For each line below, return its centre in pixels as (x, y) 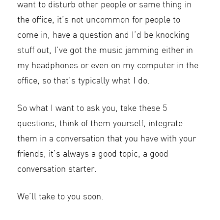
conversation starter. (57, 169)
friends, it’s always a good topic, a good (93, 154)
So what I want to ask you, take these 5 (92, 109)
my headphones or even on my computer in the (108, 66)
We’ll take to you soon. (60, 197)
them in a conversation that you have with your (107, 139)
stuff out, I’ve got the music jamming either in (105, 51)
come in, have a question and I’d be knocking (104, 35)
